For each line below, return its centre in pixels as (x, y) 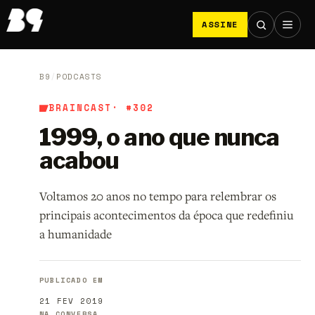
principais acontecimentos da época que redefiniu (166, 215)
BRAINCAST (80, 108)
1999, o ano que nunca (159, 137)
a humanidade (75, 234)
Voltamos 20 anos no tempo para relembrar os (157, 196)
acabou (79, 161)
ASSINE (220, 24)
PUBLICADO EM (71, 281)
